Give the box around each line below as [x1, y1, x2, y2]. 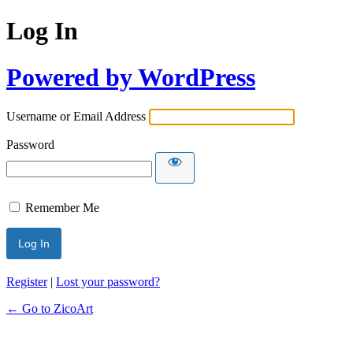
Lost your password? [56, 275, 160, 289]
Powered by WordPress [6, 62, 255, 91]
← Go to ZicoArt [6, 302, 93, 316]
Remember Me [25, 201, 99, 215]
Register [6, 275, 47, 289]
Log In [6, 17, 78, 46]
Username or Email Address [6, 110, 146, 124]
